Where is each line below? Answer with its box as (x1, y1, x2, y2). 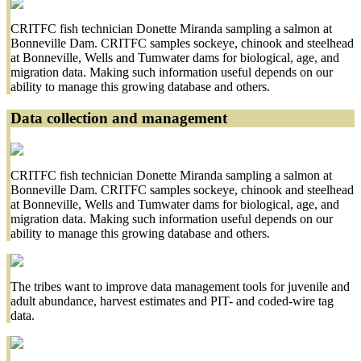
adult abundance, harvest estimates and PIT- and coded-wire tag (10, 293, 334, 308)
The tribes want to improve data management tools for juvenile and (10, 279, 350, 293)
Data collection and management (10, 109, 227, 127)
